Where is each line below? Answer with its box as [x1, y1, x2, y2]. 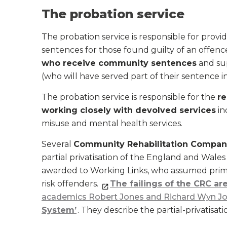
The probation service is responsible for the [42, 92, 217, 102]
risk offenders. [42, 179, 100, 188]
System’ [42, 205, 77, 215]
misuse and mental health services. [42, 119, 182, 128]
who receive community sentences [42, 58, 197, 68]
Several [42, 139, 73, 149]
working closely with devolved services [42, 105, 216, 115]
